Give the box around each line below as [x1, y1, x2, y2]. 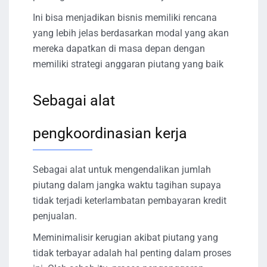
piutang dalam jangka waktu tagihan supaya [33, 179, 221, 191]
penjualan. [33, 210, 77, 222]
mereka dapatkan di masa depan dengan [33, 42, 205, 54]
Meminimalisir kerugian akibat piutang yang [33, 231, 218, 243]
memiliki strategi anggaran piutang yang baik [33, 58, 223, 70]
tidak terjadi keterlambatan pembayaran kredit [33, 194, 226, 206]
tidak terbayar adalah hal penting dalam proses [33, 247, 231, 259]
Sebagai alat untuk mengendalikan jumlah [33, 163, 211, 175]
